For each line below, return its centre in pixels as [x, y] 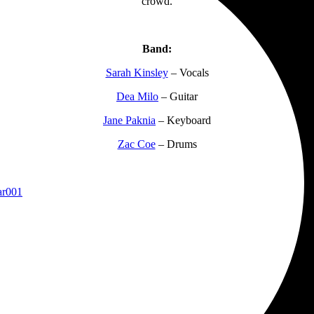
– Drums [176, 144]
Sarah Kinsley [137, 72]
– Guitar [178, 96]
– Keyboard [183, 120]
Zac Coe [136, 144]
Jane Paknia [129, 120]
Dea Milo [137, 96]
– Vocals [188, 72]
